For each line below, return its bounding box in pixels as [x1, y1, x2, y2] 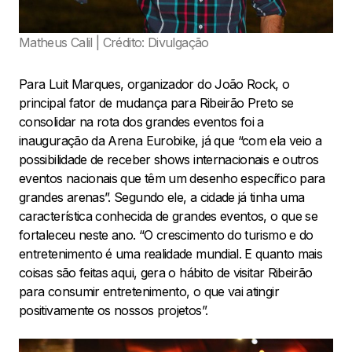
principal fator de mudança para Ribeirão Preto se [19, 94, 294, 111]
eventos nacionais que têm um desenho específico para [19, 170, 325, 186]
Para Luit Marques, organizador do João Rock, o [19, 75, 290, 92]
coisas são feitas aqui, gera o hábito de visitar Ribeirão [19, 264, 313, 280]
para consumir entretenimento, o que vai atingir [19, 283, 279, 299]
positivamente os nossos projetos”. [19, 302, 208, 318]
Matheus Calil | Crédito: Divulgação [19, 34, 209, 50]
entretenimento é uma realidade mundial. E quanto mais [19, 245, 323, 262]
